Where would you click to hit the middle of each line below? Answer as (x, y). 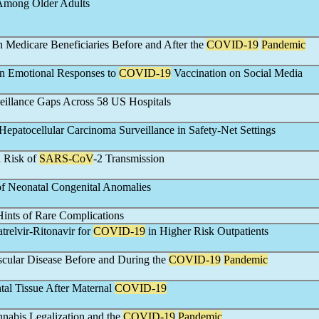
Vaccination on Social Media (237, 73)
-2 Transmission (129, 158)
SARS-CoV (66, 158)
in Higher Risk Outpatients (207, 231)
